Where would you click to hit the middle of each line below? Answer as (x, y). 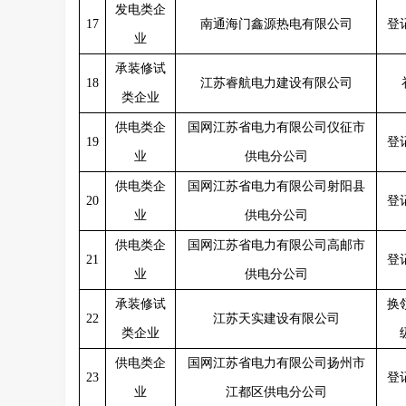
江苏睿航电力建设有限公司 (276, 83)
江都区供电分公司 (276, 392)
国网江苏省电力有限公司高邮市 (276, 245)
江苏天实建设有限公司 (276, 319)
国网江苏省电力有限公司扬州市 (276, 363)
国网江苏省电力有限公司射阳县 (276, 186)
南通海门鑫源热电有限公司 (276, 24)
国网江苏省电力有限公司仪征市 (276, 127)
